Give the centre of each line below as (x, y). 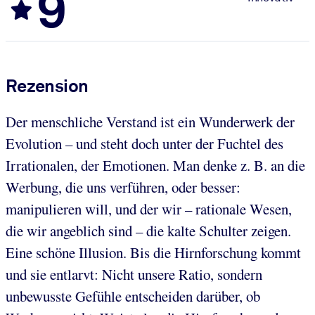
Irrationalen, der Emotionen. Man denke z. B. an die (155, 165)
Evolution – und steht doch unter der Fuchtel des (144, 143)
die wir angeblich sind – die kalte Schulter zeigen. (148, 230)
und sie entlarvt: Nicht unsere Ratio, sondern (134, 274)
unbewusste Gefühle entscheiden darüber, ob (133, 296)
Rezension (47, 85)
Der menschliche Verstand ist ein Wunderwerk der (150, 121)
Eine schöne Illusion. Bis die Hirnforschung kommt (153, 252)
